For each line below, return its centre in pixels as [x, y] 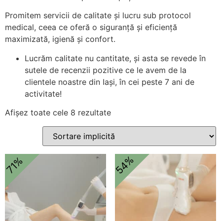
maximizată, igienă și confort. [60, 39]
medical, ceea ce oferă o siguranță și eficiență [91, 27]
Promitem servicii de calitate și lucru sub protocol [98, 16]
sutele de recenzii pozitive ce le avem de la [106, 70]
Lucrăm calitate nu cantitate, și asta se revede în [115, 58]
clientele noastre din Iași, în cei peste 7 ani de [110, 82]
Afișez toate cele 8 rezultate [58, 112]
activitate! [43, 93]
